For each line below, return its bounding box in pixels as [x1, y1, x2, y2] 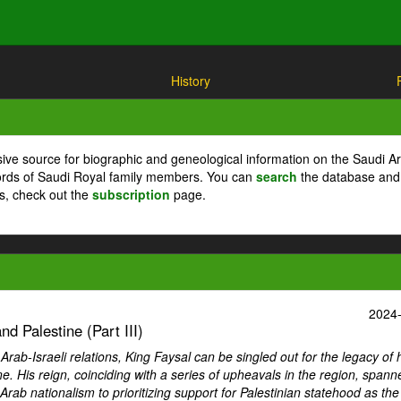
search [256, 167, 297, 185]
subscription [92, 185, 170, 203]
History [170, 72, 210, 90]
